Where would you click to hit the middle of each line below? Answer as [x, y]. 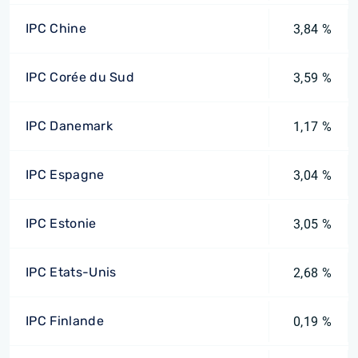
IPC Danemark [69, 126]
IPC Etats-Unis [71, 272]
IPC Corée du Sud [80, 77]
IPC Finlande [65, 321]
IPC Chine [56, 28]
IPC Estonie [61, 223]
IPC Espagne [65, 175]
